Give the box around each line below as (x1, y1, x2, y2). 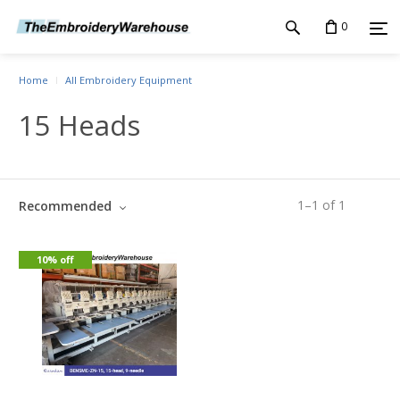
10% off (37, 253, 74, 266)
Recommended (19, 197, 115, 214)
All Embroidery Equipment (65, 73, 192, 87)
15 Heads (19, 106, 140, 144)
